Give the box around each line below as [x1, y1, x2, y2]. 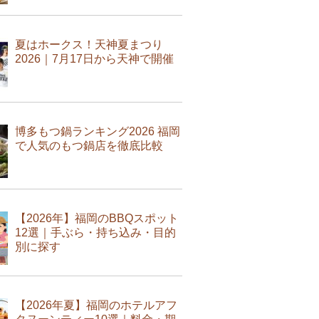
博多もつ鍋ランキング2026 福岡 [15, 125, 180, 137]
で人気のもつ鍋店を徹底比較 [15, 139, 163, 152]
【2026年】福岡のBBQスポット [15, 211, 179, 224]
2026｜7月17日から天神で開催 [15, 52, 174, 65]
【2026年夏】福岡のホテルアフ [15, 298, 177, 311]
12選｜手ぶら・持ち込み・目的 [15, 226, 176, 239]
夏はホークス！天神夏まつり [15, 38, 163, 51]
